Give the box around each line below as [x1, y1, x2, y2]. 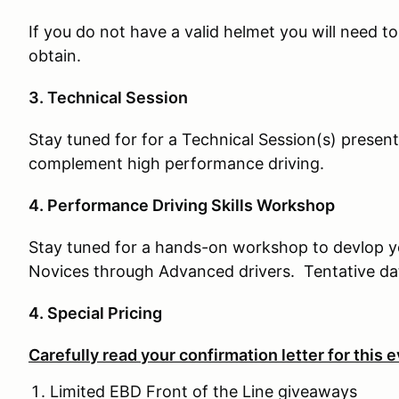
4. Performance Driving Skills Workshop [28, 196, 335, 215]
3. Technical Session [28, 88, 188, 107]
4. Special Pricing [28, 304, 162, 322]
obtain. [28, 46, 81, 65]
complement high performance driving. [28, 154, 329, 173]
